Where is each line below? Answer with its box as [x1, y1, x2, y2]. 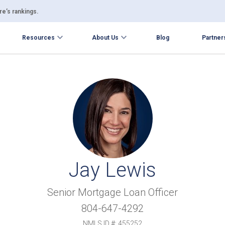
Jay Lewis [69, 158, 156, 182]
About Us [92, 34, 119, 41]
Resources [22, 34, 55, 41]
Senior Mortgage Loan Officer [47, 186, 178, 198]
